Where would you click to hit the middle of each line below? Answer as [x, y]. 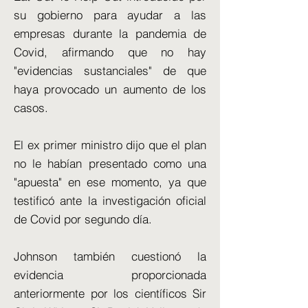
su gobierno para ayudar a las [110, 15]
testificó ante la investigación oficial [110, 200]
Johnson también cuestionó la [110, 256]
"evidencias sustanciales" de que [110, 70]
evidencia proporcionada [110, 275]
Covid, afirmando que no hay [110, 52]
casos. [31, 108]
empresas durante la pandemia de [110, 33]
